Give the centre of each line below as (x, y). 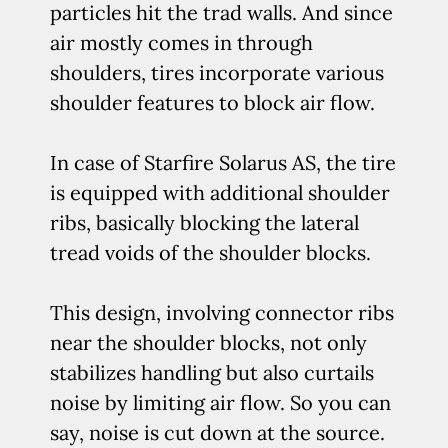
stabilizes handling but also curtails (212, 372)
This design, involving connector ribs (222, 312)
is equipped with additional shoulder (220, 192)
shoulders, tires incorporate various (217, 72)
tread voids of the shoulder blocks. (210, 252)
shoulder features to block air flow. (212, 102)
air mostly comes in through (181, 42)
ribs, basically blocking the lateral (204, 222)
